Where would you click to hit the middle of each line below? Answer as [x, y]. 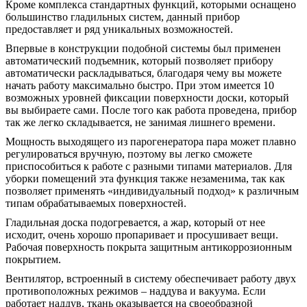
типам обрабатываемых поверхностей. [96, 204]
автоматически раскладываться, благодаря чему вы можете [144, 73]
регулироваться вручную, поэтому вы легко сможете [129, 154]
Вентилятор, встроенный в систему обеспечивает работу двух [151, 279]
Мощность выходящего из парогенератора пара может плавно [151, 142]
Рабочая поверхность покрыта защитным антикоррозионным [149, 247]
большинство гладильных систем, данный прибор [123, 17]
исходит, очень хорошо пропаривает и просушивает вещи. [142, 235]
